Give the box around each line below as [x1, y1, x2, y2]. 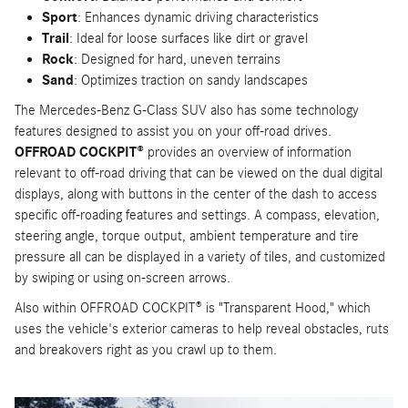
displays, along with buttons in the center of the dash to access [15, 185, 377, 202]
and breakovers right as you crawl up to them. [15, 341, 277, 358]
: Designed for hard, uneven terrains [74, 50, 280, 67]
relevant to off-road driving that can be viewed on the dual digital [15, 164, 382, 181]
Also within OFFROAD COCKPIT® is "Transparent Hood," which [15, 299, 371, 316]
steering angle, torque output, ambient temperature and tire [15, 227, 359, 244]
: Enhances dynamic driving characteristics [77, 8, 319, 25]
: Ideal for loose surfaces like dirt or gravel [69, 29, 308, 46]
